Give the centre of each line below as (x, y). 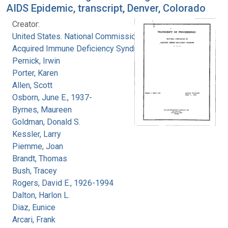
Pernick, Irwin (36, 61)
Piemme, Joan (38, 146)
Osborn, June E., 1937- (52, 97)
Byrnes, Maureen (42, 109)
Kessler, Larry (37, 134)
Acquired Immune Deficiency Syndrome (82, 48)
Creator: (26, 24)
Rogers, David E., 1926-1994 (63, 183)
